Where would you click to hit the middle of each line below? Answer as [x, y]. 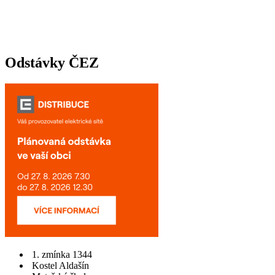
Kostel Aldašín [60, 265]
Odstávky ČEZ [52, 62]
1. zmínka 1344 [62, 254]
